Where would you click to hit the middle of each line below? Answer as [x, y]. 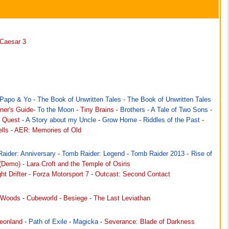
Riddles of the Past [171, 120]
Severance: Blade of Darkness [150, 222]
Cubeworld [42, 198]
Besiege [75, 198]
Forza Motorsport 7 [61, 175]
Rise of [201, 154]
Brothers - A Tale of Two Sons [164, 110]
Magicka [86, 222]
